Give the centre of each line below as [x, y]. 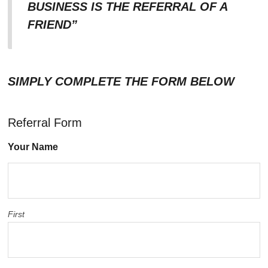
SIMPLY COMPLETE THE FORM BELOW [121, 82]
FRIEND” [52, 25]
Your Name [33, 147]
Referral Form [45, 123]
